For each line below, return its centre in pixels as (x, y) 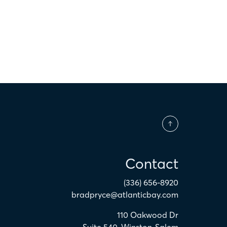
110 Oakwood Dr (148, 215)
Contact (152, 164)
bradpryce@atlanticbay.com (125, 195)
